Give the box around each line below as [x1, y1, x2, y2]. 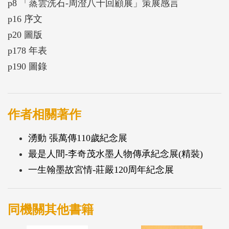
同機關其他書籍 [8, 203, 94, 217]
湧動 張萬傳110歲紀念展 [28, 133, 127, 144]
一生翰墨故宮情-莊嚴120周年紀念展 [28, 165, 174, 175]
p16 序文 [8, 14, 42, 25]
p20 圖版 [8, 30, 42, 40]
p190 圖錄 [8, 61, 47, 72]
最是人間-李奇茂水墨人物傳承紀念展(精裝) [28, 149, 203, 159]
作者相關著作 [8, 108, 81, 122]
